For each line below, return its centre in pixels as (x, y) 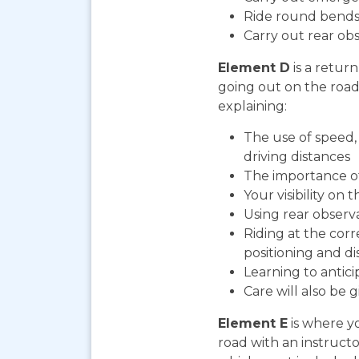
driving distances (297, 157)
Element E (253, 324)
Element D (254, 68)
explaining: (252, 107)
